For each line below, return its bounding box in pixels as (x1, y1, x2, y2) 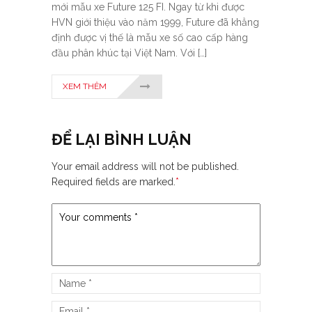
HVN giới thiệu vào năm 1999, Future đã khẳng (52, 17, 259, 29)
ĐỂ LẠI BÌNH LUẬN (52, 130, 192, 149)
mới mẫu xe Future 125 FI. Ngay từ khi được (52, 1, 244, 13)
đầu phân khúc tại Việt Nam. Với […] (52, 47, 207, 59)
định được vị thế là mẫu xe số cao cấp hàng (52, 32, 248, 44)
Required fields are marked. (52, 176, 175, 188)
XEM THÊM (63, 81, 107, 92)
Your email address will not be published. (52, 161, 239, 173)
